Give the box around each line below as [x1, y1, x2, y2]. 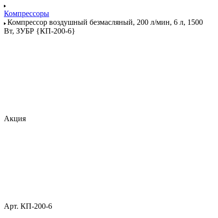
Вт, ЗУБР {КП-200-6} [4, 27, 75, 35]
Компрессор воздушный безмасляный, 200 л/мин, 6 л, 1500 [7, 18, 203, 26]
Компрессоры [4, 9, 49, 18]
